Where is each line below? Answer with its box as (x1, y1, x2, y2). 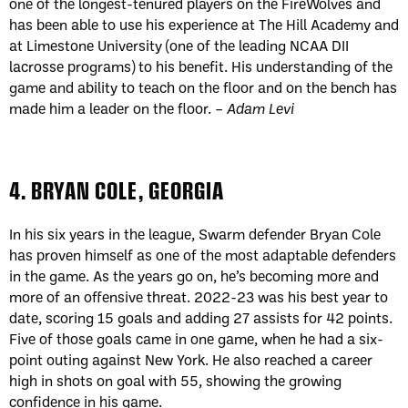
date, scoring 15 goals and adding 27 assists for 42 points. (9, 307, 393, 327)
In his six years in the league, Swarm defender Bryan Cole (9, 223, 381, 243)
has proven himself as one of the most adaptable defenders (9, 244, 396, 264)
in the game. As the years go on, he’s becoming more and (9, 265, 379, 285)
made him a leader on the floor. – (9, 97, 227, 117)
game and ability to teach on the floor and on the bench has (9, 76, 397, 97)
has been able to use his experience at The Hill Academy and (9, 14, 399, 34)
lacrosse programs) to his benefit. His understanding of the (9, 56, 393, 76)
